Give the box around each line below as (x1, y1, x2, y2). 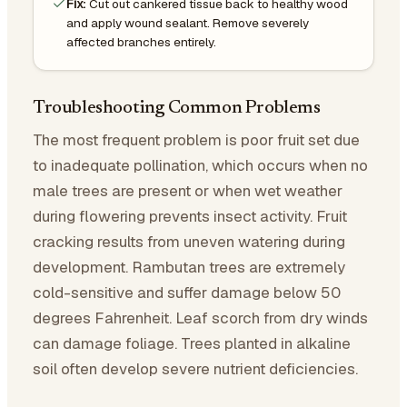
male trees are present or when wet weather (33, 180, 342, 201)
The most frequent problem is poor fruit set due (33, 129, 360, 150)
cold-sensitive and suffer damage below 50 (33, 282, 341, 303)
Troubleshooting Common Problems (33, 98, 321, 117)
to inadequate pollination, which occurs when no (33, 154, 368, 175)
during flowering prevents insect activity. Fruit (33, 205, 347, 226)
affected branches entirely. (66, 33, 216, 50)
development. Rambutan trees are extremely (33, 256, 345, 277)
